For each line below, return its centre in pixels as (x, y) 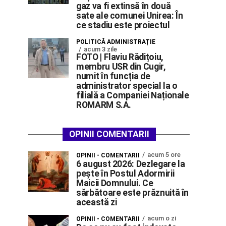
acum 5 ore (164, 155)
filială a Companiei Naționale (133, 95)
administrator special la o (127, 86)
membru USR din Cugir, (121, 67)
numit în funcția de (113, 76)
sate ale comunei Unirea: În (130, 16)
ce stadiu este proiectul (123, 25)
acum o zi (162, 218)
